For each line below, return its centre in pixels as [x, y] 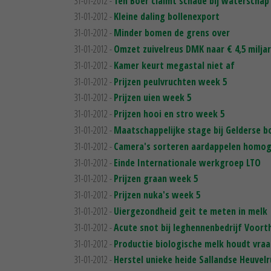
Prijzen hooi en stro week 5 [169, 114]
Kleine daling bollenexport [167, 17]
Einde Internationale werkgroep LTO [187, 162]
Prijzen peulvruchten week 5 [170, 81]
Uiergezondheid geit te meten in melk [191, 211]
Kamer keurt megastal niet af [174, 65]
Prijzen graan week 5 [156, 179]
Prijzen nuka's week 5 [157, 195]
